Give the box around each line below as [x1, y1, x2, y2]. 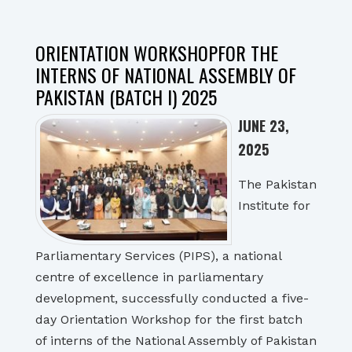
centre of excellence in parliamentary [35, 269, 263, 284]
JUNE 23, [238, 115, 289, 136]
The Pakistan [238, 177, 317, 192]
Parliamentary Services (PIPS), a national [35, 248, 281, 263]
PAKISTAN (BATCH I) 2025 [35, 82, 217, 111]
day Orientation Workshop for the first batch [35, 312, 302, 327]
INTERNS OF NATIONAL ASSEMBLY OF [35, 60, 296, 89]
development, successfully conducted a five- [35, 291, 309, 306]
